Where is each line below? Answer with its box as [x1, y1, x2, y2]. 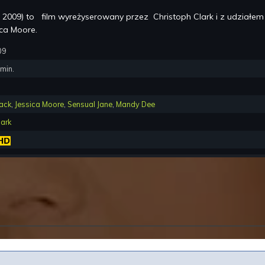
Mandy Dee [116, 99, 155, 109]
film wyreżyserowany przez [39, 11, 153, 22]
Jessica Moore [15, 99, 64, 109]
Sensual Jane [67, 99, 112, 109]
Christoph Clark [153, 11, 214, 22]
